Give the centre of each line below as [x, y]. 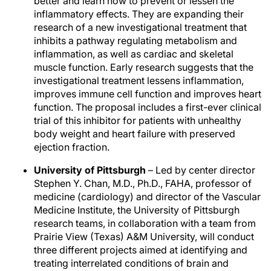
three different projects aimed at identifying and [141, 250]
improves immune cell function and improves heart [148, 94]
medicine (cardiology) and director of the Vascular [147, 197]
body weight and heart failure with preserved [135, 134]
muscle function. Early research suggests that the [144, 67]
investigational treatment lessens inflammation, [139, 80]
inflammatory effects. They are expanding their [139, 14]
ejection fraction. [72, 147]
